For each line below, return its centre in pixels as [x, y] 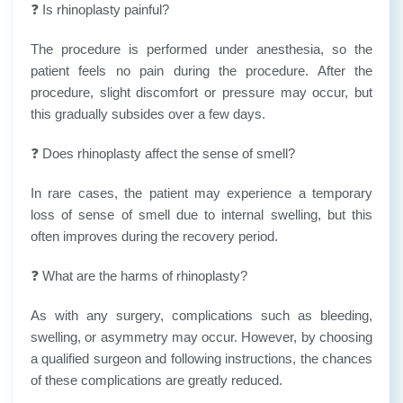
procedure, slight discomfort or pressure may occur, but [201, 92]
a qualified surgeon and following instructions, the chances [201, 358]
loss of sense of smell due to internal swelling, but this [201, 214]
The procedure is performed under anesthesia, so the [201, 49]
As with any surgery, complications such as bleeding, [201, 315]
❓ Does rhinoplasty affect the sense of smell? [163, 153]
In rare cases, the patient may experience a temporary [201, 193]
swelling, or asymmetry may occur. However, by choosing [201, 336]
